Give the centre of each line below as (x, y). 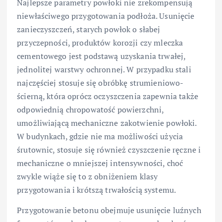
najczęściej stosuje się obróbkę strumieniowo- (100, 83)
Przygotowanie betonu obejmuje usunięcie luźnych (109, 210)
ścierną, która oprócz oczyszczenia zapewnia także (108, 96)
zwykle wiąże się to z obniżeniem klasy (87, 176)
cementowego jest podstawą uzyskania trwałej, (101, 56)
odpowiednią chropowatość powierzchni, (90, 109)
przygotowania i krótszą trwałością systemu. (97, 190)
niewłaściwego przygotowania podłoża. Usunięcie (106, 16)
